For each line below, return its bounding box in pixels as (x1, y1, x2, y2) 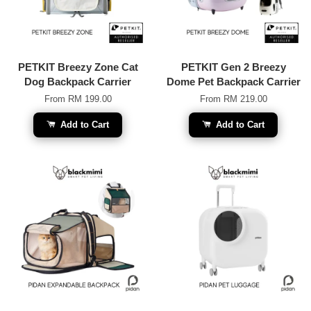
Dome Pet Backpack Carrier (166, 75, 301, 87)
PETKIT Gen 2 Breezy (180, 60, 286, 73)
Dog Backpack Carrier (24, 75, 131, 87)
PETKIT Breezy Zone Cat (17, 60, 138, 73)
